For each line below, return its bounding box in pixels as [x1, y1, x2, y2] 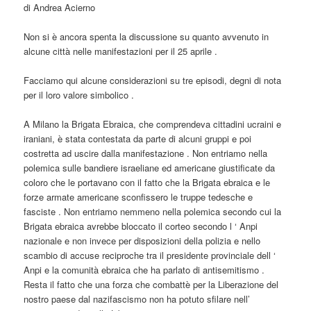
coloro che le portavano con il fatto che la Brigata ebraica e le [24, 175, 271, 189]
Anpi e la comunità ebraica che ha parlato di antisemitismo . [24, 262, 265, 276]
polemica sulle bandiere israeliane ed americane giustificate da [24, 160, 276, 174]
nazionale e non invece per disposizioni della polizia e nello [24, 233, 261, 247]
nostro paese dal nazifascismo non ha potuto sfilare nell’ [24, 292, 251, 305]
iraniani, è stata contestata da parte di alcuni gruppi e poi [24, 131, 252, 145]
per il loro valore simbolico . [24, 87, 135, 101]
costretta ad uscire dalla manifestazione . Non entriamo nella [24, 146, 268, 160]
